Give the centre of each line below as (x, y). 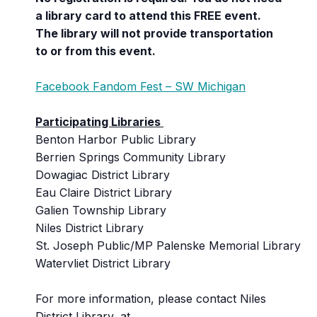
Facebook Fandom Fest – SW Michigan (140, 86)
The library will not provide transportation (154, 33)
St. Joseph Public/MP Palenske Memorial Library (168, 246)
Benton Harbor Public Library (116, 139)
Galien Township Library (101, 210)
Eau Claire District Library (104, 192)
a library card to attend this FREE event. (148, 16)
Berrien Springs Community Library (131, 157)
